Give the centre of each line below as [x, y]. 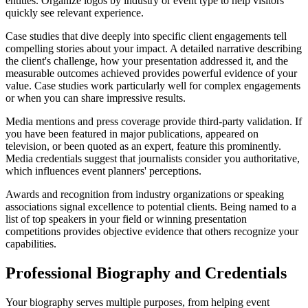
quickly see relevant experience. [75, 12]
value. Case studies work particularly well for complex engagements [153, 85]
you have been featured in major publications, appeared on [132, 133]
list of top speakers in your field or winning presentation [126, 219]
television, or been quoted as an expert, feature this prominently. [143, 146]
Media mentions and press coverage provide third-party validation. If [154, 121]
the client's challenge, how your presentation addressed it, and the [147, 60]
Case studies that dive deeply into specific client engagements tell [146, 36]
